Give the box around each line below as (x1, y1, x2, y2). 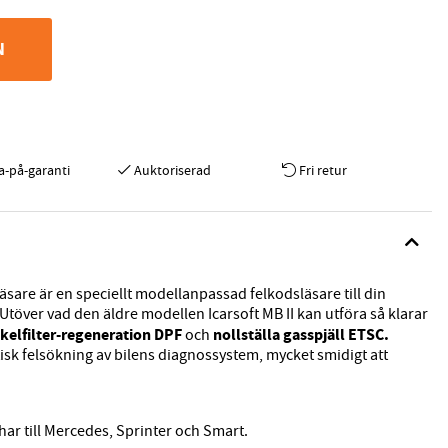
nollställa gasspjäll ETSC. (210, 324, 389, 346)
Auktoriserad (134, 161, 212, 180)
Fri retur (299, 161, 348, 180)
